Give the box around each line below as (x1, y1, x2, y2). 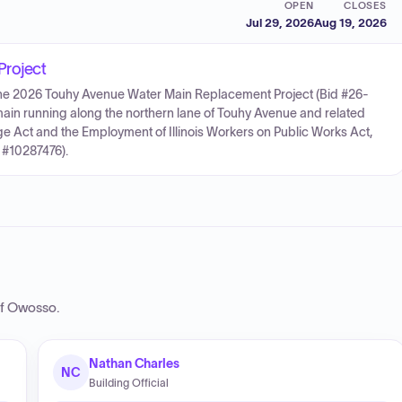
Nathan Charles (89, 356, 180, 371)
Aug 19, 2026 (314, 15, 387, 30)
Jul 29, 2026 (246, 15, 314, 30)
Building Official (89, 377, 169, 389)
